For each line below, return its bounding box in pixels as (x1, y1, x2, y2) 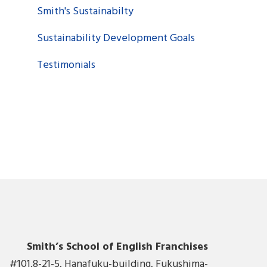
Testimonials (37, 56, 96, 74)
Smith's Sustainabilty (37, 2, 134, 20)
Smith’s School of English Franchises (26, 238, 208, 256)
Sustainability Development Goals (37, 29, 195, 47)
